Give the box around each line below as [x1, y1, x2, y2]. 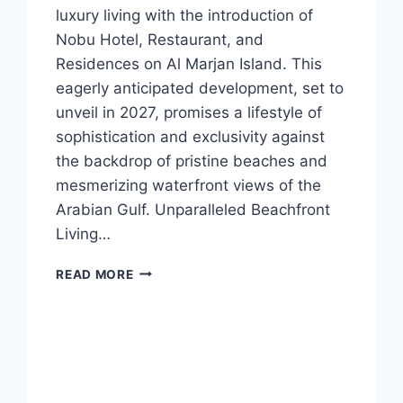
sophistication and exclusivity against [56, 127, 326, 146]
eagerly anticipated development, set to [56, 78, 345, 97]
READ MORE [56, 266, 134, 282]
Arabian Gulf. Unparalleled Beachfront [56, 200, 331, 219]
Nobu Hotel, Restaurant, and [56, 30, 264, 49]
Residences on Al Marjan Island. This [56, 54, 323, 73]
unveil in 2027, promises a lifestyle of [56, 103, 323, 121]
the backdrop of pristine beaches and [56, 151, 328, 170]
